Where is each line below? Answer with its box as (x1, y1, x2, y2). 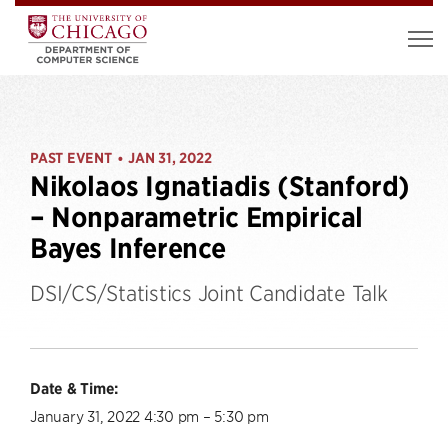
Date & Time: (30, 378, 118, 398)
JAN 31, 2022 (128, 149, 212, 167)
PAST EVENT (30, 149, 112, 167)
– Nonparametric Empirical (30, 201, 364, 234)
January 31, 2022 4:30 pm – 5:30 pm (30, 406, 269, 425)
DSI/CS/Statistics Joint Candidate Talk (30, 280, 388, 305)
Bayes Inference (30, 232, 227, 265)
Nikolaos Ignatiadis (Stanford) (30, 170, 411, 203)
